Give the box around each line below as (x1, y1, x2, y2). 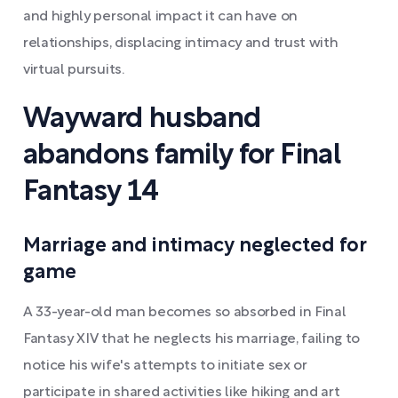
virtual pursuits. (23, 64, 124, 76)
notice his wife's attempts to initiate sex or (23, 360, 307, 372)
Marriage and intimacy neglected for (23, 237, 366, 255)
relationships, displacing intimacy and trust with (23, 37, 338, 50)
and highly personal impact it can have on (23, 11, 298, 23)
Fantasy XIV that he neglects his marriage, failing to (23, 333, 361, 346)
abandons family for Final (23, 143, 340, 169)
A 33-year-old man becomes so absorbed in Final (23, 306, 346, 319)
